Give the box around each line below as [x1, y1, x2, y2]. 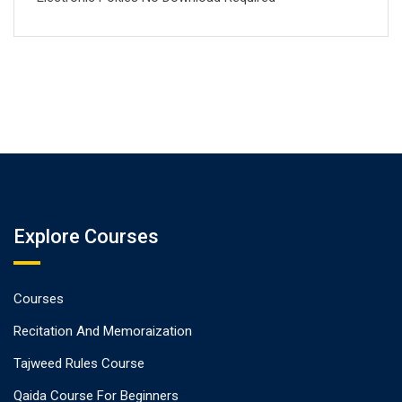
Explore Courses [13, 225, 159, 248]
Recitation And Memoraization [13, 323, 192, 339]
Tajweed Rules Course [13, 355, 144, 371]
